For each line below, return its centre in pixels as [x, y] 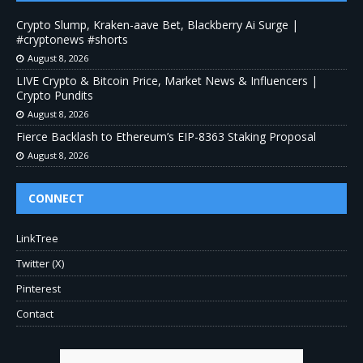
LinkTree [37, 239]
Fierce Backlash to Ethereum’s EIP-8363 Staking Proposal [166, 137]
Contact [35, 314]
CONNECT [56, 199]
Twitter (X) [40, 264]
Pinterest [38, 289]
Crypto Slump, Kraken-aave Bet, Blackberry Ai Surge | [157, 25]
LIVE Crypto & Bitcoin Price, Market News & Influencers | [167, 81]
